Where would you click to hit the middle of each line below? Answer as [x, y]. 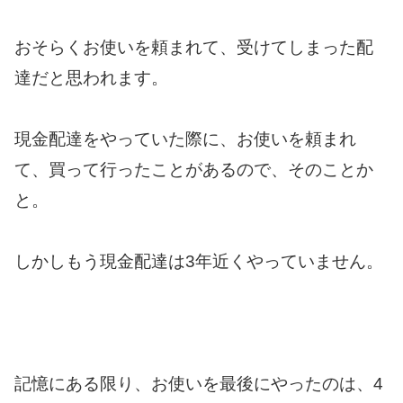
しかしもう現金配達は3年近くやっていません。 [199, 261]
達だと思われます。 [91, 77]
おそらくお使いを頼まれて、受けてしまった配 [194, 47]
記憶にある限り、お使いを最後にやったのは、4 [199, 384]
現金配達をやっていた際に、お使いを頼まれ [185, 139]
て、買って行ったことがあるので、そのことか [194, 169]
